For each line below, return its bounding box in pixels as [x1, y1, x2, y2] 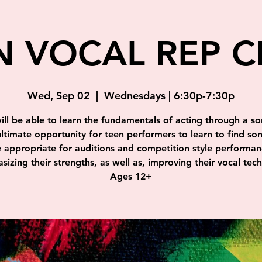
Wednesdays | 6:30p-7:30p [104, 89, 235, 102]
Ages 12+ [110, 171, 152, 182]
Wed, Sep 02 [27, 89, 90, 102]
